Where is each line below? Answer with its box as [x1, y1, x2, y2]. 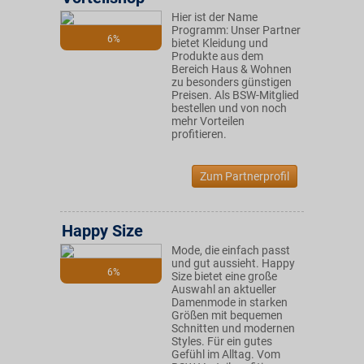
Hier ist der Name [171, 11, 258, 24]
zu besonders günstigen [171, 76, 292, 89]
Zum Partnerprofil [200, 170, 289, 183]
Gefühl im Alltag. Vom [171, 348, 280, 361]
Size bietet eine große [171, 270, 277, 283]
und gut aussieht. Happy [171, 257, 295, 270]
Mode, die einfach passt [171, 244, 290, 257]
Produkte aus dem [171, 50, 263, 63]
